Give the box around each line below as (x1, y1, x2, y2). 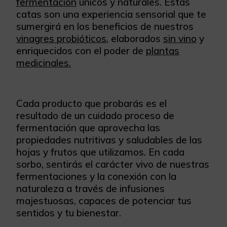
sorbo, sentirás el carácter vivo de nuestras (16, 158, 209, 170)
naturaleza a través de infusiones (16, 182, 165, 195)
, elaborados (106, 32, 163, 45)
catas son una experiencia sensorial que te (16, 8, 206, 20)
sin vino (163, 32, 197, 45)
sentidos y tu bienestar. (16, 207, 121, 219)
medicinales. (16, 57, 71, 69)
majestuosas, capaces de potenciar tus (16, 195, 192, 207)
